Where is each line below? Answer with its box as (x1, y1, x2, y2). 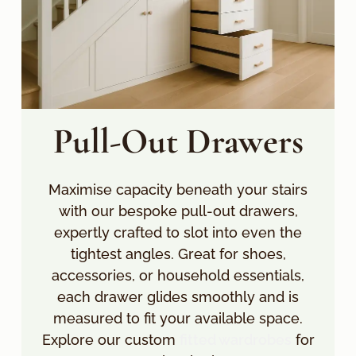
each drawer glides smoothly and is (57, 288, 299, 306)
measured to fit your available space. (53, 310, 303, 327)
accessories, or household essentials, (52, 267, 304, 284)
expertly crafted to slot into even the (54, 224, 302, 242)
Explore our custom (41, 331, 180, 349)
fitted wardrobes (179, 331, 292, 349)
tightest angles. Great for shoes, (70, 246, 286, 263)
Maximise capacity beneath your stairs (48, 181, 308, 199)
